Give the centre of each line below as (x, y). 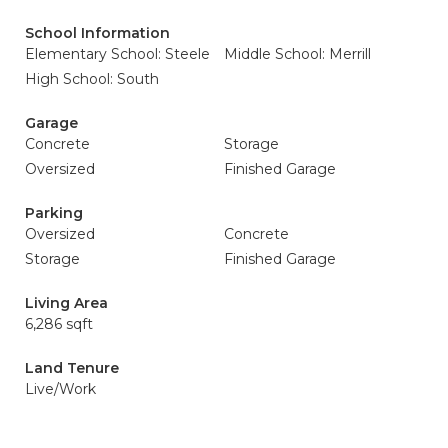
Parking (54, 213)
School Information (97, 33)
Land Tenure (72, 368)
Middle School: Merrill (297, 54)
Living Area (66, 303)
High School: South (92, 79)
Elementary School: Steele (117, 54)
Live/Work (60, 389)
